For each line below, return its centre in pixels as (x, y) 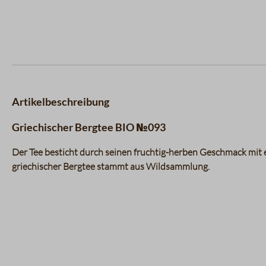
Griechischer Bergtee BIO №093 (89, 127)
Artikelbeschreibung (61, 102)
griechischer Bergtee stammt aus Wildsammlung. (111, 166)
